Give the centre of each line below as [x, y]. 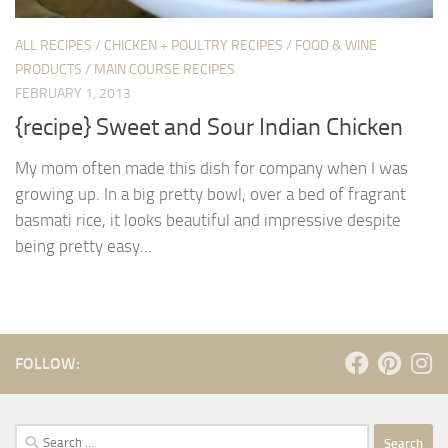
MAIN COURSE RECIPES [164, 69]
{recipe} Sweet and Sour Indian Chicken [209, 127]
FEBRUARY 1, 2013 [73, 93]
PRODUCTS [48, 69]
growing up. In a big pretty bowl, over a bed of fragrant [210, 194]
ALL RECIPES [53, 45]
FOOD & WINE [336, 45]
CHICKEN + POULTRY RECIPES [193, 45]
